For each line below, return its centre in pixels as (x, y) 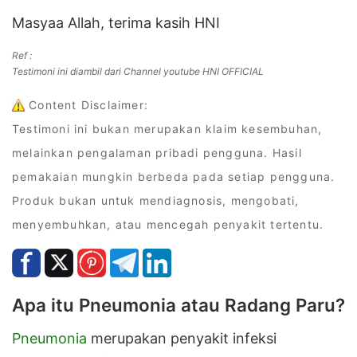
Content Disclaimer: (86, 104)
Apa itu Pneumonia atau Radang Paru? (178, 304)
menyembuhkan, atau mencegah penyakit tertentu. (168, 224)
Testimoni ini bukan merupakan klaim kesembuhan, (167, 128)
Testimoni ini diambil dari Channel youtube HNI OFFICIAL (138, 71)
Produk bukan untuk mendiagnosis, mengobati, (156, 200)
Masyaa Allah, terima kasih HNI (116, 22)
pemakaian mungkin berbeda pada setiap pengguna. (174, 176)
